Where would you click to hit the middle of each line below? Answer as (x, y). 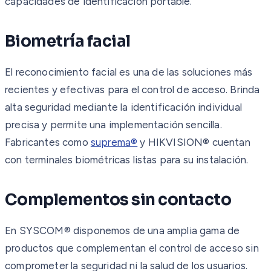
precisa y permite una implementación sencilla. (113, 124)
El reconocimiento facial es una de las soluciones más (129, 72)
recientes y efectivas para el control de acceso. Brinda (132, 89)
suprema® (114, 142)
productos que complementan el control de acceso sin (132, 248)
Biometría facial (68, 41)
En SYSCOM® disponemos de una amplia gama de (122, 230)
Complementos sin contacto (118, 200)
